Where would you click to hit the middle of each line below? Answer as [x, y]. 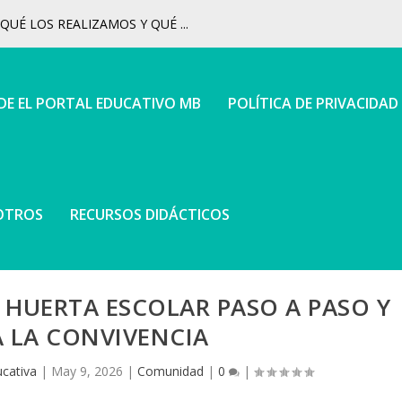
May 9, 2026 [87, 371]
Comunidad [171, 371]
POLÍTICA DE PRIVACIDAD [314, 103]
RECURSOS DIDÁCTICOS [150, 214]
